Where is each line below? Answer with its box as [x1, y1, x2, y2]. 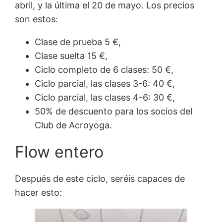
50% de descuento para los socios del [35, 106, 193, 116]
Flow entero [15, 142, 104, 162]
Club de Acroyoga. [35, 119, 112, 130]
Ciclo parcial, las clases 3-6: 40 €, [35, 78, 175, 89]
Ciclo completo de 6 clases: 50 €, [35, 64, 174, 75]
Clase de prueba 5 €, [35, 36, 121, 47]
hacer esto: [15, 187, 62, 198]
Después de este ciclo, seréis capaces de [15, 173, 185, 184]
